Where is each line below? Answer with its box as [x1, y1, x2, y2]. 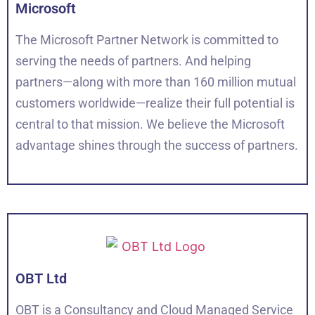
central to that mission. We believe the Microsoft [15, 116, 285, 131]
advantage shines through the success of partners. [15, 137, 298, 153]
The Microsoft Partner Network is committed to [15, 32, 278, 47]
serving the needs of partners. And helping [15, 53, 251, 68]
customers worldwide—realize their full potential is [15, 95, 295, 110]
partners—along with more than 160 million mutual [15, 74, 296, 89]
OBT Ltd [15, 269, 67, 287]
